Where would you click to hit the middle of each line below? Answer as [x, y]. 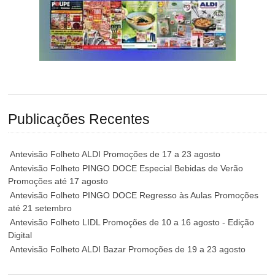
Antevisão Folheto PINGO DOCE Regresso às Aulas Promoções [134, 196]
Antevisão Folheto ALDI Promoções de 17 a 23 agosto [115, 154]
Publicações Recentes [79, 119]
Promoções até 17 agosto [58, 181]
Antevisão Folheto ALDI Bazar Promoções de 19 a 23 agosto [128, 250]
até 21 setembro [40, 208]
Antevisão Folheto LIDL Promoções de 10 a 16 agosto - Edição [132, 223]
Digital [20, 235]
